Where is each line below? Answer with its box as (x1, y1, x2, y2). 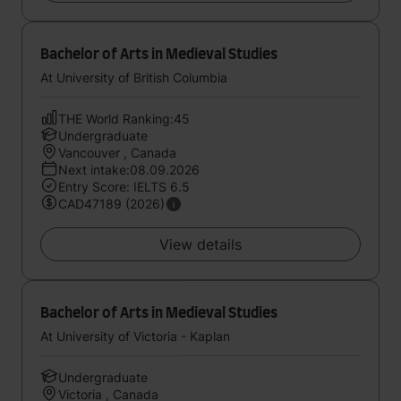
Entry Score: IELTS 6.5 (58, 179, 190, 194)
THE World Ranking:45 (58, 111, 190, 126)
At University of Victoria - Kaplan (40, 328, 230, 344)
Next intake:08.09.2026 (58, 162, 200, 177)
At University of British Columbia (40, 70, 227, 85)
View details (159, 235, 242, 253)
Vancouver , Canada (58, 145, 176, 160)
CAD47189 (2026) (58, 196, 165, 211)
